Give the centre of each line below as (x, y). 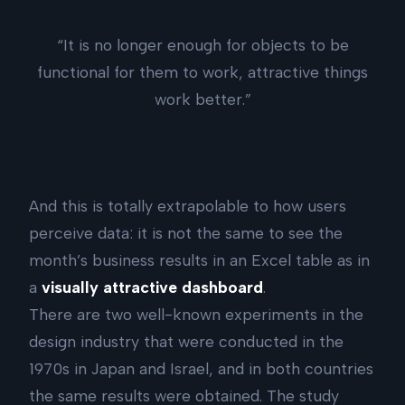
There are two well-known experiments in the (196, 315)
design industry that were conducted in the (186, 342)
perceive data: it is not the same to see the (186, 233)
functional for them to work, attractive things (202, 71)
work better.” (202, 99)
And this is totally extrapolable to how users (188, 206)
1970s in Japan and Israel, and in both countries (201, 369)
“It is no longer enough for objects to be (202, 44)
